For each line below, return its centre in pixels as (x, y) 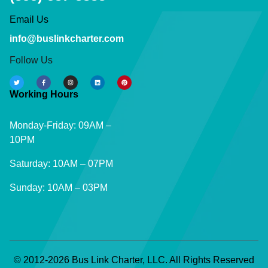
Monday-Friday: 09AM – (60, 126)
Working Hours (44, 95)
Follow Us (31, 60)
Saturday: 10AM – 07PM (61, 164)
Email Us (29, 20)
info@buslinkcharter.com (67, 39)
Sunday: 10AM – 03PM (59, 188)
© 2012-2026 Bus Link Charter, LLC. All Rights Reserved (134, 260)
